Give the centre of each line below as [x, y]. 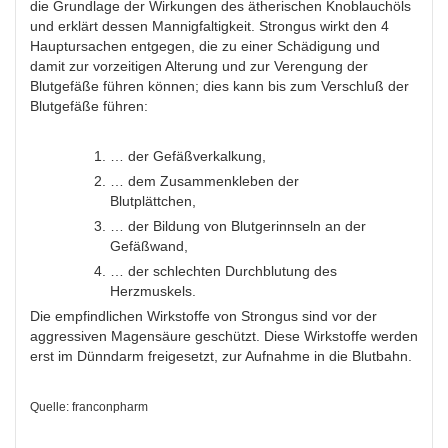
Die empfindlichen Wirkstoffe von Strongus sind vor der [203, 316]
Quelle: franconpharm [89, 407]
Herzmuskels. [153, 291]
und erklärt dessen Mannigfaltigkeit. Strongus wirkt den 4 [209, 26]
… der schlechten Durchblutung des [223, 271]
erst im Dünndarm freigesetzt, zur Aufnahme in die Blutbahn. [221, 356]
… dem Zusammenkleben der [204, 181]
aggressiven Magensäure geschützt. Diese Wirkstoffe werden [224, 336]
